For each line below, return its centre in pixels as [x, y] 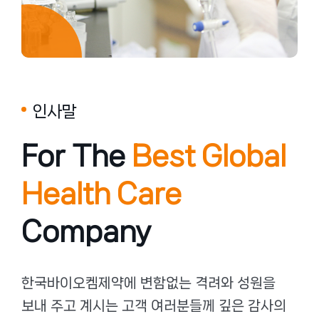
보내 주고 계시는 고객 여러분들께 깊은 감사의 [154, 306]
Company [86, 232]
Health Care [101, 194]
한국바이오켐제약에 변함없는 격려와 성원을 [148, 283]
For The [77, 156]
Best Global [209, 156]
